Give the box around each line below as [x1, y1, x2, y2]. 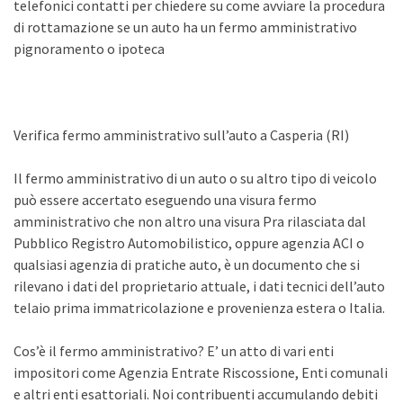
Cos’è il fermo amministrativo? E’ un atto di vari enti [13, 342, 334, 360]
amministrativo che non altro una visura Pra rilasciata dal [13, 212, 366, 230]
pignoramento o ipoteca [13, 40, 165, 58]
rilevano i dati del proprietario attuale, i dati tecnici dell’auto [13, 277, 385, 295]
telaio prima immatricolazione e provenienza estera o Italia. [13, 299, 385, 317]
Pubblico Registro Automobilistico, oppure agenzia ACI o [13, 234, 364, 252]
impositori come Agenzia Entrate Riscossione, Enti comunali [13, 363, 388, 381]
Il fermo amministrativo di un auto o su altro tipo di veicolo [13, 169, 377, 187]
